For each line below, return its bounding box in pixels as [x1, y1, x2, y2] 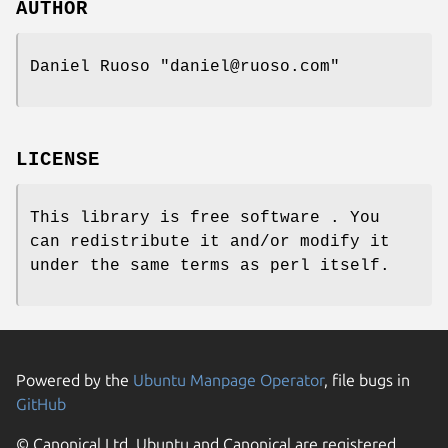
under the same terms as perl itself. [30, 256, 390, 275]
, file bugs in [324, 370, 410, 389]
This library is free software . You [30, 208, 380, 227]
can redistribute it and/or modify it [30, 232, 390, 251]
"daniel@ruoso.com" [160, 58, 340, 77]
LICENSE [16, 148, 100, 171]
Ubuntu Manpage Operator [133, 370, 324, 389]
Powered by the [16, 370, 133, 389]
